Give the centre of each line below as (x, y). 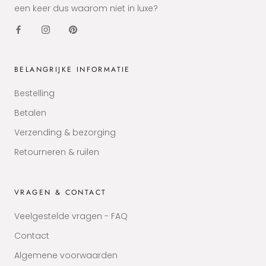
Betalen (30, 113)
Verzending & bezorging (65, 133)
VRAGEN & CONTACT (61, 193)
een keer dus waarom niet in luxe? (87, 9)
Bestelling (34, 94)
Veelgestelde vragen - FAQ (71, 216)
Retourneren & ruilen (57, 152)
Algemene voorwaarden (66, 256)
